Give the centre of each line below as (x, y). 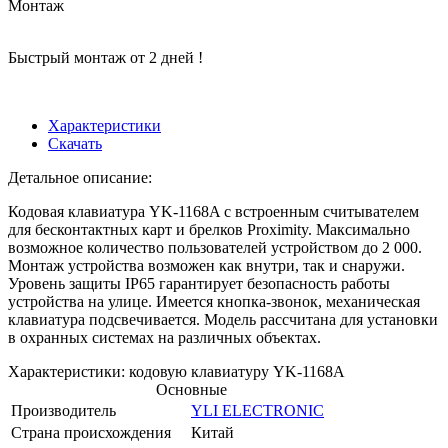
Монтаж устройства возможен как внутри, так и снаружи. (206, 265)
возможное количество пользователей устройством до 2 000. (215, 247)
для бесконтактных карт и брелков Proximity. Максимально (209, 229)
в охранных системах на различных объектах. (164, 337)
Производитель (63, 410)
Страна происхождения (91, 432)
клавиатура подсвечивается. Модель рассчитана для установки (223, 319)
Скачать (75, 143)
